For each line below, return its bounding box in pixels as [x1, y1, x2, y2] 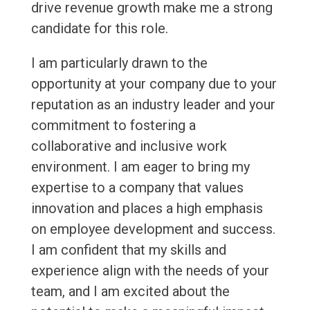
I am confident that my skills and [30, 241, 226, 259]
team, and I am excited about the [30, 283, 230, 300]
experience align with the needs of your [30, 262, 269, 280]
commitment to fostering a [30, 117, 196, 134]
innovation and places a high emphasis [30, 200, 263, 217]
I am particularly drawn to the [30, 55, 208, 72]
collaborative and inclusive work [30, 138, 227, 155]
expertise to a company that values [30, 179, 244, 197]
